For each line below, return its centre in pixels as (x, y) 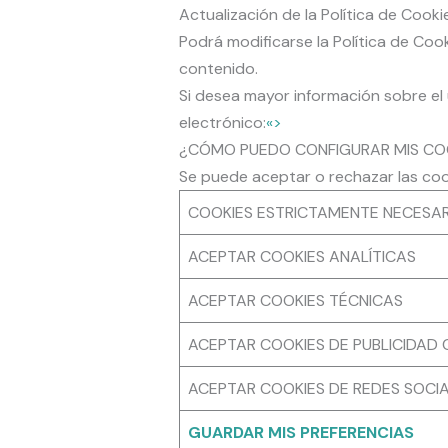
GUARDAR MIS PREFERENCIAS (300, 433)
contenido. (218, 69)
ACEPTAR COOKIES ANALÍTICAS (301, 257)
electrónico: (222, 123)
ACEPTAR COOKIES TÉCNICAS (295, 301)
